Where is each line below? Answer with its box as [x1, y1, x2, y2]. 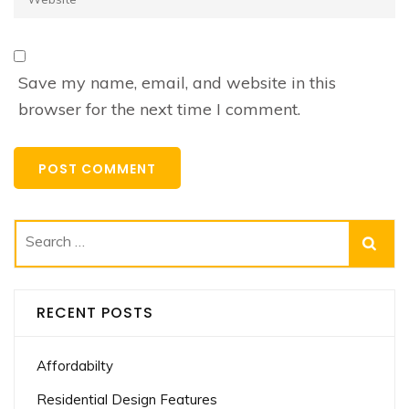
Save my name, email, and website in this [18, 72, 336, 93]
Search [25, 233, 78, 254]
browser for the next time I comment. [18, 99, 300, 120]
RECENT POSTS [37, 302, 153, 323]
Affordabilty [37, 357, 113, 374]
